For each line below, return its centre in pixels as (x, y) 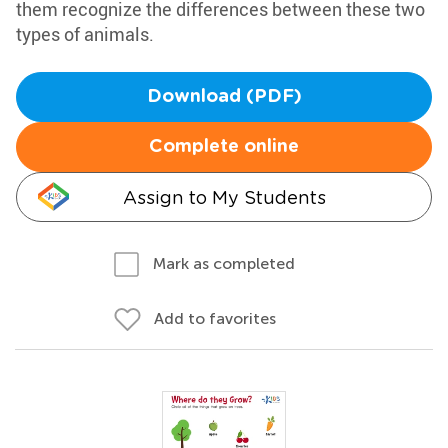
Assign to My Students (224, 197)
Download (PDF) (224, 97)
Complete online (224, 147)
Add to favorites (215, 318)
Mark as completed (224, 263)
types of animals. (85, 34)
